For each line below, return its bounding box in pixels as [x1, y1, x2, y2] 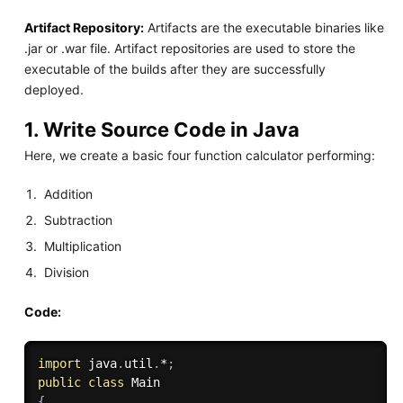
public [37, 375, 81, 390]
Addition [44, 186, 94, 202]
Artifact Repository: [23, 19, 144, 35]
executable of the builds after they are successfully [23, 60, 326, 76]
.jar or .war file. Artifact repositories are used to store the [23, 40, 355, 56]
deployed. [23, 81, 84, 97]
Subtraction [44, 212, 113, 228]
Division [44, 264, 90, 281]
